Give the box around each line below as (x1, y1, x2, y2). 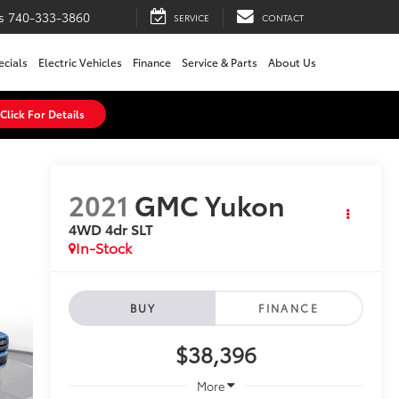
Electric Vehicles (38, 54, 122, 70)
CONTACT (262, 10, 304, 24)
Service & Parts (182, 54, 257, 70)
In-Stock (75, 237, 132, 258)
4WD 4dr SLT (68, 218, 153, 240)
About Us (268, 54, 316, 70)
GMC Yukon (134, 185, 285, 224)
